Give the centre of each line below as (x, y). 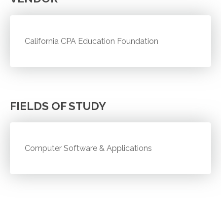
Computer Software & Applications (89, 148)
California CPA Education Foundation (92, 41)
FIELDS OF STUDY (58, 106)
